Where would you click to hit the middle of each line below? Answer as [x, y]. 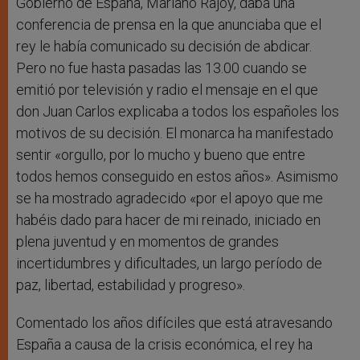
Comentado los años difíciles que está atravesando [174, 323]
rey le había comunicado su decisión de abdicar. [164, 47]
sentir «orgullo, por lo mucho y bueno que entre [161, 155]
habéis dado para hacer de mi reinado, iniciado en [168, 220]
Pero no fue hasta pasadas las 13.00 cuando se [162, 68]
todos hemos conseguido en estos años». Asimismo [177, 177]
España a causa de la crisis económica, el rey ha [164, 345]
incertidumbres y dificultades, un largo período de [169, 264]
